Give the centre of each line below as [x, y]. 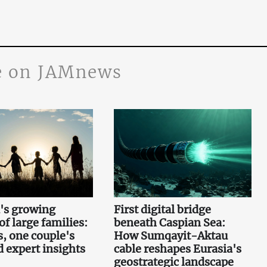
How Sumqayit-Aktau [170, 235]
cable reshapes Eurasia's [177, 249]
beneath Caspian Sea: [169, 222]
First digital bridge [162, 209]
